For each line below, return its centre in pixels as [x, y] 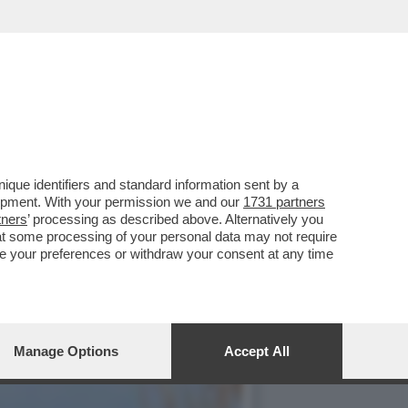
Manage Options [66, 351]
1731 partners [284, 202]
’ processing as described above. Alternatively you [175, 219]
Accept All [257, 351]
